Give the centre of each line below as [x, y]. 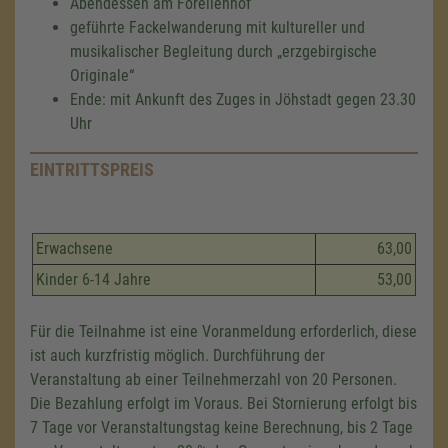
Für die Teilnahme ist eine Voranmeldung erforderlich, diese [223, 331]
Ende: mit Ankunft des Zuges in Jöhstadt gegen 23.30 [243, 99]
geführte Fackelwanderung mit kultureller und [217, 27]
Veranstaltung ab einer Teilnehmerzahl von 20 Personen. [213, 379]
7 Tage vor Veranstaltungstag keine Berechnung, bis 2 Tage [221, 427]
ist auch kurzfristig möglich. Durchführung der [177, 355]
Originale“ [102, 75]
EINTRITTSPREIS [92, 169]
